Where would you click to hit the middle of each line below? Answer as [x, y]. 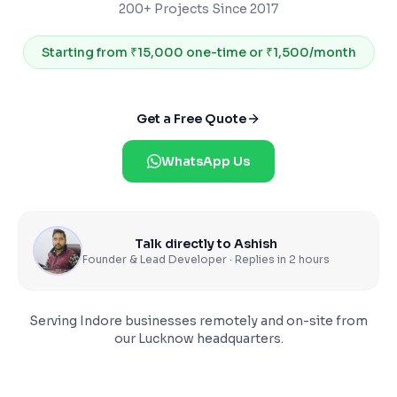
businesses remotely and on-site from [245, 321]
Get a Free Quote [191, 119]
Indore [101, 321]
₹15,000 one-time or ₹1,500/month [243, 52]
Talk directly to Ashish [206, 244]
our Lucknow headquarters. [198, 339]
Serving [54, 321]
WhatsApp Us [206, 161]
